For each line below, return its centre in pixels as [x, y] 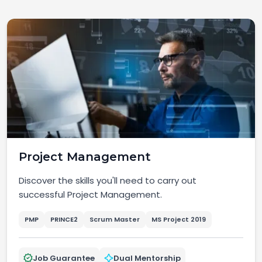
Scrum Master [115, 219]
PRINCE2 [64, 219]
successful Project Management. [90, 194]
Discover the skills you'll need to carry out [108, 180]
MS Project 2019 [179, 219]
